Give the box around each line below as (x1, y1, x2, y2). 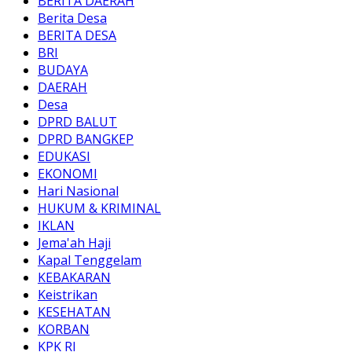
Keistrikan (38, 286, 97, 304)
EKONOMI (38, 165, 97, 183)
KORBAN (38, 321, 90, 339)
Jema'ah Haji (38, 234, 111, 252)
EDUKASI (38, 148, 90, 166)
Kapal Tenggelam (38, 251, 141, 269)
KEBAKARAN (38, 269, 111, 287)
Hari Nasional (38, 182, 119, 200)
